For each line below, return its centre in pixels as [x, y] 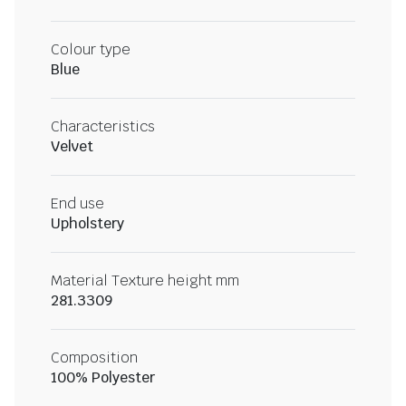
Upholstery [87, 224]
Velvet [72, 147]
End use [77, 204]
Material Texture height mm [145, 281]
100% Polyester [103, 378]
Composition [94, 358]
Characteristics [103, 127]
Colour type [91, 50]
